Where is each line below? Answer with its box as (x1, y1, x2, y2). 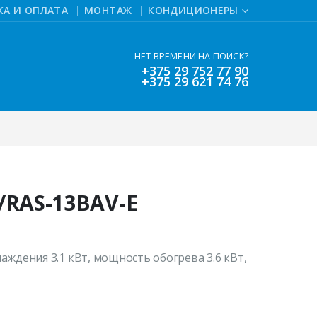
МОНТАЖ (84, 4, 132, 18)
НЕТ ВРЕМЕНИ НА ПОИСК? (134, 50, 248, 62)
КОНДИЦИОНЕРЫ (148, 4, 238, 18)
